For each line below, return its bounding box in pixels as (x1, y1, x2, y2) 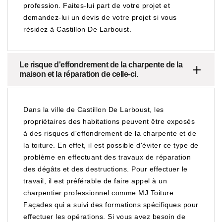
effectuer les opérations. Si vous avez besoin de (23, 213, 185, 221)
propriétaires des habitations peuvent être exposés (23, 117, 195, 125)
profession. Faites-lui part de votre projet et (23, 1, 170, 9)
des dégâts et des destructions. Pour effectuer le (23, 165, 188, 173)
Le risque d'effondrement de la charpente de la (19, 60, 182, 69)
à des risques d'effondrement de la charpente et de (23, 129, 196, 137)
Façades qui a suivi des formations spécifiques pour (23, 201, 199, 209)
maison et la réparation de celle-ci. (19, 70, 138, 78)
